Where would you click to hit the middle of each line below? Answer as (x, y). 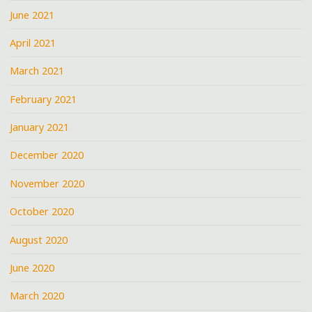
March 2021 (37, 71)
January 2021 (40, 127)
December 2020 (47, 155)
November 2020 (47, 183)
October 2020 (42, 212)
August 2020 (39, 240)
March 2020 (37, 296)
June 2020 (32, 267)
